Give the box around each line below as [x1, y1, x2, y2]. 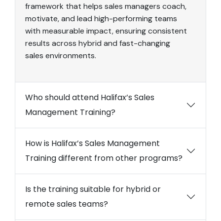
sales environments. [25, 50, 96, 61]
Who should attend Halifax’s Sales [25, 92, 154, 104]
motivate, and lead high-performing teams [25, 13, 177, 24]
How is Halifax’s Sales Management [25, 138, 160, 149]
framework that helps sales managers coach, [25, 1, 186, 12]
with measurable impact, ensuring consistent [25, 26, 187, 37]
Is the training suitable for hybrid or [25, 184, 161, 195]
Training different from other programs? [25, 152, 183, 164]
